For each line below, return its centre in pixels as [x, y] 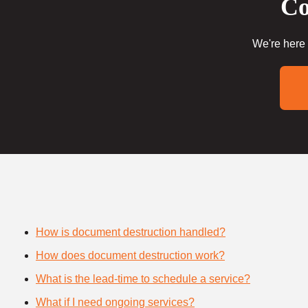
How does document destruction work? [130, 255]
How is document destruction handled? [131, 232]
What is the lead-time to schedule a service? [143, 278]
